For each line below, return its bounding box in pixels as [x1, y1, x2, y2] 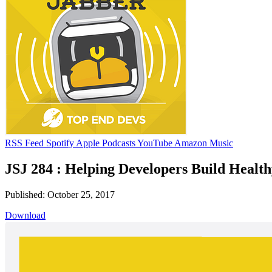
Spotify [46, 137, 74, 148]
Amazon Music [174, 137, 233, 148]
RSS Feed [5, 137, 44, 148]
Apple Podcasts [76, 137, 135, 148]
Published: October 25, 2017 [5, 189, 115, 200]
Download [5, 209, 46, 220]
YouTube [137, 137, 172, 148]
